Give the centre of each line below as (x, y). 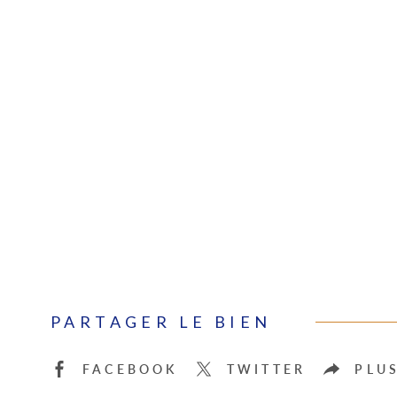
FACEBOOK (130, 370)
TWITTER (266, 370)
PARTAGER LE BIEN (161, 322)
